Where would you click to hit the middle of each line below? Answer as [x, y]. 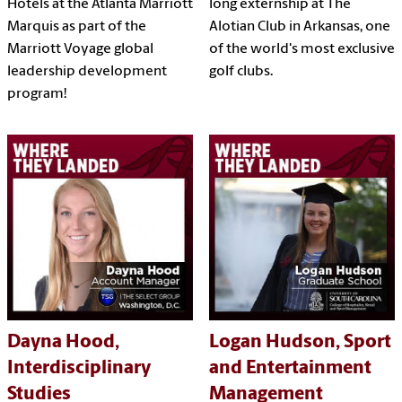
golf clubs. [240, 72]
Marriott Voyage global [80, 50]
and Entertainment [290, 369]
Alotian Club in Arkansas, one [299, 27]
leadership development [87, 72]
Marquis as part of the [77, 27]
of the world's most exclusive [301, 50]
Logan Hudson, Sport [300, 343]
